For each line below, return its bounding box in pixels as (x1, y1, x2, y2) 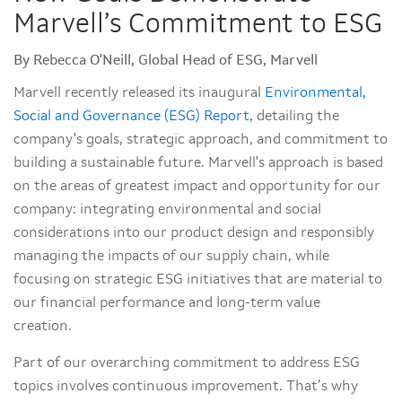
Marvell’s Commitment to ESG (13, 12, 383, 39)
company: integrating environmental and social (13, 203, 321, 217)
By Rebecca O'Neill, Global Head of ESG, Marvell (13, 54, 318, 68)
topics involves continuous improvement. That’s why (13, 380, 358, 394)
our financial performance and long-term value (13, 296, 320, 310)
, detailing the (249, 109, 339, 124)
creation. (13, 319, 79, 334)
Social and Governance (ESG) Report (13, 109, 249, 124)
